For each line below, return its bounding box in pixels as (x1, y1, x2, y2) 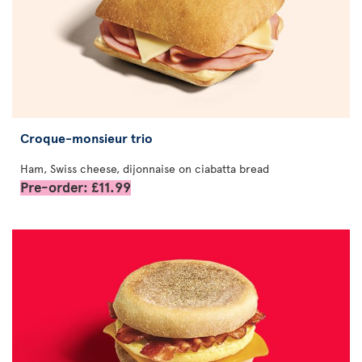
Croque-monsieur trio (20, 128, 153, 146)
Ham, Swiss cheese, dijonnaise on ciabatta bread (20, 161, 269, 176)
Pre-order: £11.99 (20, 177, 131, 196)
